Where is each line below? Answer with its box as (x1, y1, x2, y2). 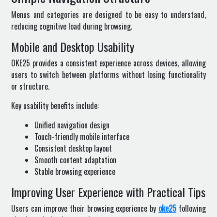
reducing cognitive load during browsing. (11, 20, 132, 32)
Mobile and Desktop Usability (11, 38, 134, 55)
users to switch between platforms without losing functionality (11, 69, 206, 80)
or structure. (11, 80, 49, 92)
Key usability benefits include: (11, 100, 99, 111)
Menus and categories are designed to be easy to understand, (11, 9, 206, 20)
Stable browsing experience (34, 166, 115, 177)
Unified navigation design (34, 119, 109, 131)
